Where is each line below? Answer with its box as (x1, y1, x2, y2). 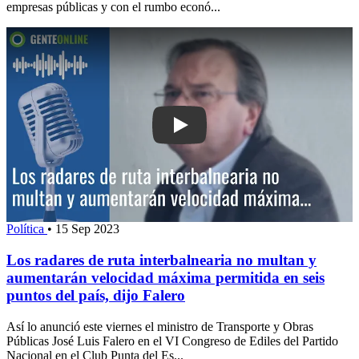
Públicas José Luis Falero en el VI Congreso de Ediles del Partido (6, 333, 338, 348)
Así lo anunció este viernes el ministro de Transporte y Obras (6, 319, 313, 333)
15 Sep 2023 (55, 222, 119, 236)
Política (6, 222, 47, 236)
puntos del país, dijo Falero (6, 287, 185, 305)
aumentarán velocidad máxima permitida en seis (6, 269, 325, 287)
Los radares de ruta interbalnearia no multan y (6, 252, 317, 269)
